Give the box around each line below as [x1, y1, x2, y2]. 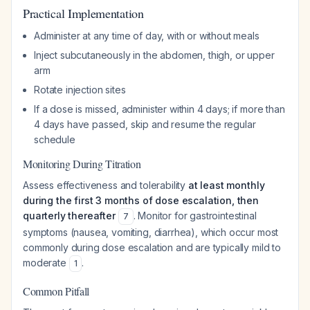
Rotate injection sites [34, 84, 126, 95]
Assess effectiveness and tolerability [23, 179, 188, 191]
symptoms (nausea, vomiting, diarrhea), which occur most [23, 226, 279, 238]
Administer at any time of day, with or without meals [34, 30, 259, 42]
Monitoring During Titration [23, 156, 141, 171]
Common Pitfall [23, 284, 90, 298]
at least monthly [188, 179, 265, 191]
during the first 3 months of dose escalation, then [23, 194, 259, 206]
